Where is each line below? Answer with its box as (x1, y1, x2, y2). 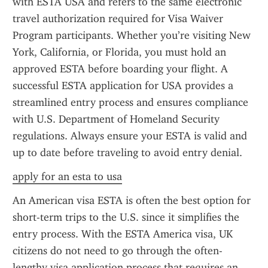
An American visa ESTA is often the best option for (13, 194, 251, 207)
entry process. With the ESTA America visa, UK (13, 227, 233, 240)
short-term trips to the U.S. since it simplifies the (13, 211, 239, 224)
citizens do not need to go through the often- (13, 244, 223, 257)
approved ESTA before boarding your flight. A (13, 62, 228, 75)
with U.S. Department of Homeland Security (13, 112, 220, 126)
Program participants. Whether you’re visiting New (13, 29, 251, 42)
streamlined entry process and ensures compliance (13, 96, 248, 109)
